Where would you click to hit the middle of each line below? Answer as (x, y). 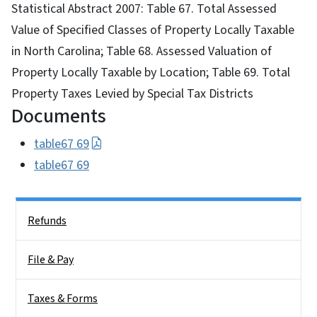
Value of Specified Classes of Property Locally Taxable (153, 30)
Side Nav (36, 211)
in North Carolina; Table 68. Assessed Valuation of (142, 51)
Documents (59, 116)
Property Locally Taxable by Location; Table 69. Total (151, 72)
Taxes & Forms (63, 298)
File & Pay (51, 259)
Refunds (47, 220)
